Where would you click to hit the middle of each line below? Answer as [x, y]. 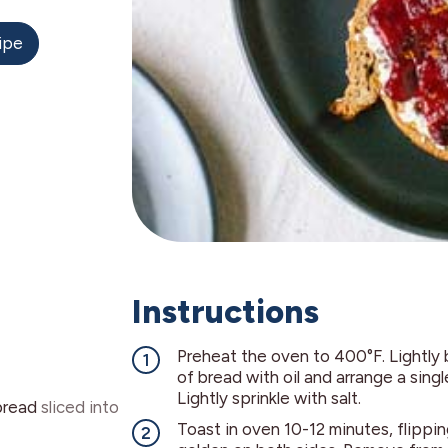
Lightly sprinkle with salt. [269, 398]
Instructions [225, 312]
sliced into [80, 407]
